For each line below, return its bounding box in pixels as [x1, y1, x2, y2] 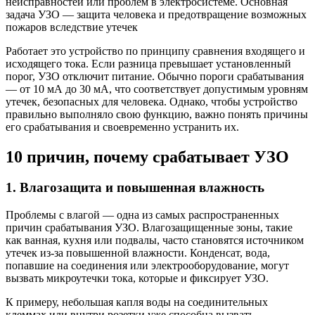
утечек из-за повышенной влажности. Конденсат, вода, [6, 247, 270, 259]
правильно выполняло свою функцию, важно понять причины [6, 108, 308, 120]
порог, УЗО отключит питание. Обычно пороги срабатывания [6, 70, 304, 82]
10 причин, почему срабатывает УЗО [6, 147, 289, 166]
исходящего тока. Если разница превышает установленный [6, 57, 291, 70]
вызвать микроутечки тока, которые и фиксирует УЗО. [6, 272, 269, 285]
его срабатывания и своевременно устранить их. [6, 120, 239, 133]
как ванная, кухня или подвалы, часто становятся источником [6, 234, 304, 247]
